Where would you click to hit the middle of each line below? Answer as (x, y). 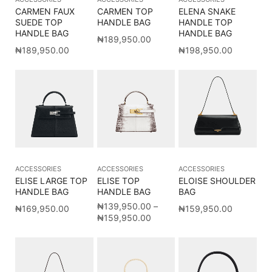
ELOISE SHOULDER (217, 181)
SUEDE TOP (39, 22)
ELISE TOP (118, 181)
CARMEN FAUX (45, 11)
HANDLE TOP (206, 22)
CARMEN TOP (125, 11)
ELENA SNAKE (207, 11)
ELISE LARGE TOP (51, 181)
